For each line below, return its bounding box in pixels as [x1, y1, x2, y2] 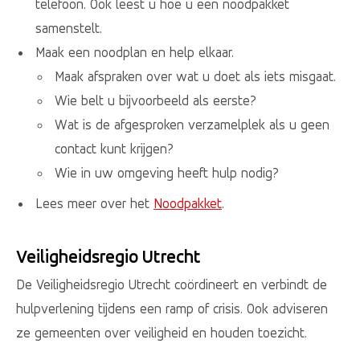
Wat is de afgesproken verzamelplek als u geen [54, 116, 329, 133]
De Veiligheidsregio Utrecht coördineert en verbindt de [16, 276, 327, 293]
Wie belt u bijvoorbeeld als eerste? [54, 92, 256, 108]
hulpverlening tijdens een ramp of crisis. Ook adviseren [16, 301, 328, 317]
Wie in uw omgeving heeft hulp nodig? [54, 164, 279, 181]
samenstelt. [35, 19, 102, 36]
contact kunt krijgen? [54, 140, 174, 157]
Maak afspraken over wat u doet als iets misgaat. [54, 67, 336, 84]
